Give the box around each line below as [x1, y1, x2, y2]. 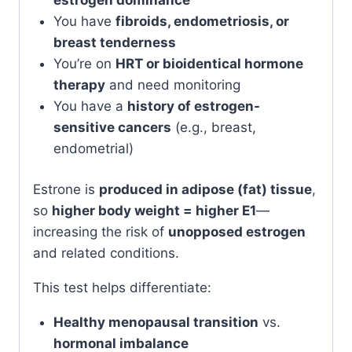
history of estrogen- [126, 97, 260, 114]
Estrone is [33, 181, 99, 197]
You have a [53, 97, 127, 114]
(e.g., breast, [170, 119, 256, 135]
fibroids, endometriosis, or [115, 13, 289, 29]
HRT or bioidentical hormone [115, 55, 303, 71]
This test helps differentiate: [33, 280, 211, 295]
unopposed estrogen [168, 224, 306, 240]
